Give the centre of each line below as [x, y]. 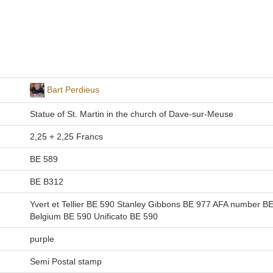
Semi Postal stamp [66, 261]
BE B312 [46, 182]
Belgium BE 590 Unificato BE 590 [94, 216]
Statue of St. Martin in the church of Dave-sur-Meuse [131, 114]
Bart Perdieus [73, 89]
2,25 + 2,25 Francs [66, 136]
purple [42, 239]
